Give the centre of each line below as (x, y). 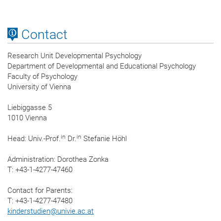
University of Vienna (39, 87)
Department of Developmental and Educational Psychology (102, 66)
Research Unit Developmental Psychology (74, 56)
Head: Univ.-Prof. (34, 139)
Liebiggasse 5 (30, 108)
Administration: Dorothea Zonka (58, 160)
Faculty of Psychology (42, 77)
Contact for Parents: (40, 191)
